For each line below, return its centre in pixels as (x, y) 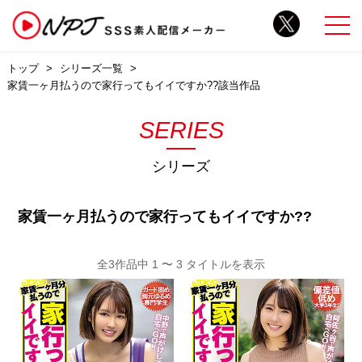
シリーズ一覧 (91, 68)
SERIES (181, 130)
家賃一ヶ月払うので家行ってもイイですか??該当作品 (133, 85)
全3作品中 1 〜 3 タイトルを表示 (181, 264)
